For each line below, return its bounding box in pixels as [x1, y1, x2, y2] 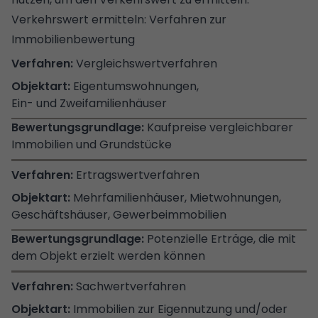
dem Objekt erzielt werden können [11, 247, 205, 264]
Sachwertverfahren [76, 278, 186, 295]
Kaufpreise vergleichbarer [147, 119, 293, 136]
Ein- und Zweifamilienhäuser [11, 94, 167, 111]
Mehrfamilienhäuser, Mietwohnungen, [73, 189, 284, 206]
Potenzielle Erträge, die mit [147, 230, 299, 247]
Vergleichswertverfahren [76, 55, 217, 72]
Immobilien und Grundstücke [11, 136, 172, 153]
